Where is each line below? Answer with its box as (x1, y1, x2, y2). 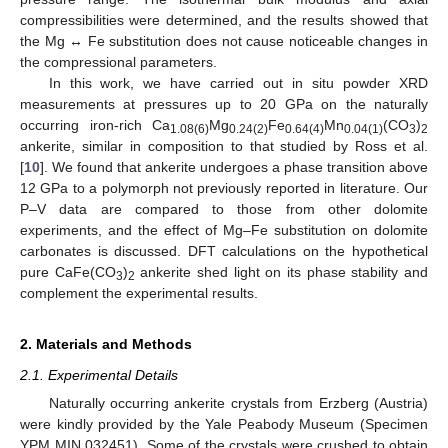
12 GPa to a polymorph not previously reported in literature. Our (20, 179, 428, 196)
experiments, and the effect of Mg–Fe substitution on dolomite (20, 221, 428, 238)
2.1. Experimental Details (20, 366, 178, 383)
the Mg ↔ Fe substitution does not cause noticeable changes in (20, 32, 428, 49)
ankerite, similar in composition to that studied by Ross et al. (20, 137, 428, 154)
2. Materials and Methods (20, 335, 192, 352)
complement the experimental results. (20, 284, 258, 301)
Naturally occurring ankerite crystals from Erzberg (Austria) (48, 395, 428, 412)
